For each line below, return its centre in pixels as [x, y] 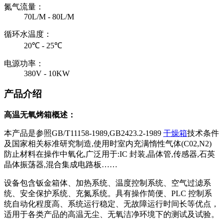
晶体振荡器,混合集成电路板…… [61, 164]
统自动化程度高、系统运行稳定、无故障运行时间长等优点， [111, 204]
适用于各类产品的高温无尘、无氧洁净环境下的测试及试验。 [111, 214]
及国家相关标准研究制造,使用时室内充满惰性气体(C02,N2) [108, 143]
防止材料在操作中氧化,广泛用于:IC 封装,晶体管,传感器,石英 [110, 154]
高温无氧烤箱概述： [40, 114]
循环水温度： [28, 34]
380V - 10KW [47, 74]
